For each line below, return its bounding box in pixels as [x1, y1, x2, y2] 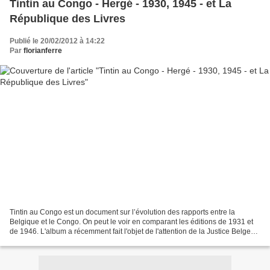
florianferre [24, 46, 62, 55]
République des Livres [10, 13, 125, 25]
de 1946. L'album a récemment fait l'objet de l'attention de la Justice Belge [10, 227, 251, 236]
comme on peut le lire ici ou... [10, 236, 105, 245]
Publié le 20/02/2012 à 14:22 [10, 37, 105, 46]
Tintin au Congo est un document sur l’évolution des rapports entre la [10, 207, 235, 216]
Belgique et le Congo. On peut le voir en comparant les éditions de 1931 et [10, 217, 253, 226]
